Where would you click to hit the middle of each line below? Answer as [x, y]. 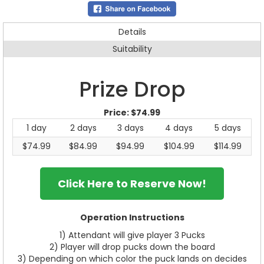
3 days [130, 128]
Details [132, 32]
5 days [227, 128]
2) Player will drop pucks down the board [132, 247]
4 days [179, 128]
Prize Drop [132, 89]
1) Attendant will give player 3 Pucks [132, 235]
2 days [83, 128]
